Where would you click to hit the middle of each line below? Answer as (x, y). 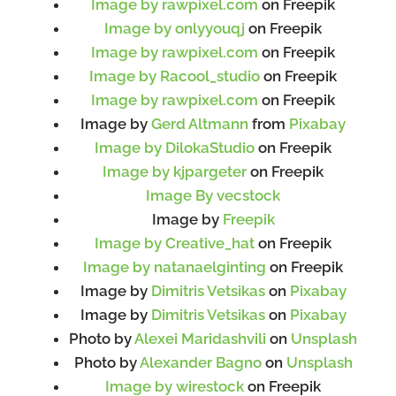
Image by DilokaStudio (175, 148)
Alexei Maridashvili (200, 339)
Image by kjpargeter (175, 171)
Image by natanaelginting (175, 267)
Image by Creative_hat (175, 243)
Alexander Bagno (200, 362)
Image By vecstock (213, 195)
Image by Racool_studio (175, 76)
